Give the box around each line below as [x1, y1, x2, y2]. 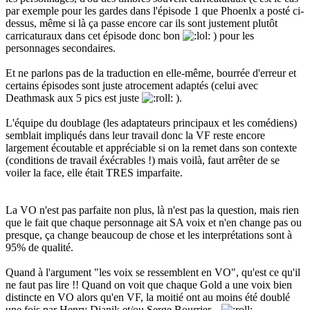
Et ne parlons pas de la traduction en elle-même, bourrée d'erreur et [6, 67, 296, 80]
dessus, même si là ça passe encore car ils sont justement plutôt [6, 17, 277, 30]
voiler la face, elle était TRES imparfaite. [6, 167, 183, 179]
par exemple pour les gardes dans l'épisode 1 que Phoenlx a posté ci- [6, 5, 304, 17]
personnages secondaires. [6, 42, 116, 55]
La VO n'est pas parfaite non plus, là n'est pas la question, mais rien [6, 204, 299, 217]
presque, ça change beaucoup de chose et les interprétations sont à [6, 229, 292, 241]
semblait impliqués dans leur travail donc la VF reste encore [6, 129, 265, 142]
